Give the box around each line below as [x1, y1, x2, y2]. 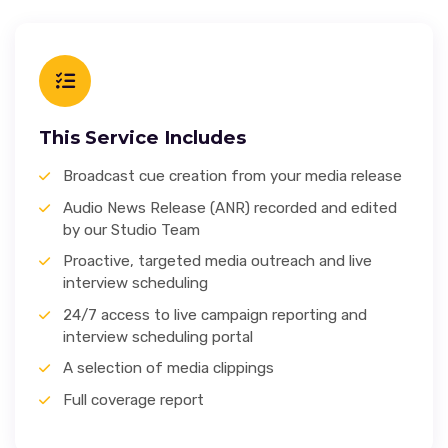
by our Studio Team [63, 220, 200, 239]
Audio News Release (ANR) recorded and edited [63, 198, 397, 217]
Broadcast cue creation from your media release [63, 167, 402, 185]
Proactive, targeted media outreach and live [63, 252, 372, 271]
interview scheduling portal [63, 327, 253, 346]
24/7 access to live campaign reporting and [63, 305, 367, 324]
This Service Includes [39, 126, 246, 149]
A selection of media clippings [63, 359, 274, 378]
